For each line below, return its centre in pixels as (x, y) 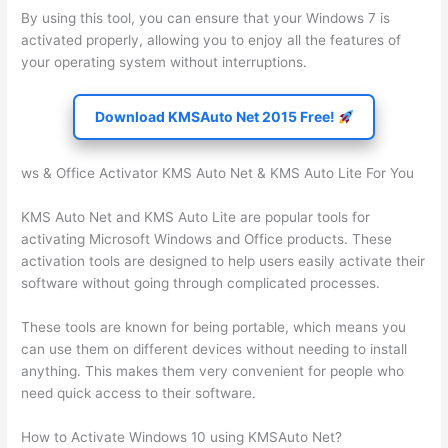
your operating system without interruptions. (164, 61)
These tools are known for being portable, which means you (214, 327)
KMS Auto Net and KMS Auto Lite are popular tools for (196, 217)
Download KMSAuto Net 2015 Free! (216, 117)
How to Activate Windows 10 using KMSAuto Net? (182, 436)
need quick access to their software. (139, 393)
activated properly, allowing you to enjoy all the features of (211, 39)
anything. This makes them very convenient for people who (213, 371)
